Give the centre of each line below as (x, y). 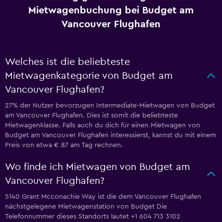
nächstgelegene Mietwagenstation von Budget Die (86, 207)
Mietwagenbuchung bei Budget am (111, 10)
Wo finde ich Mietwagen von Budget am (97, 167)
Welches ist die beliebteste (67, 62)
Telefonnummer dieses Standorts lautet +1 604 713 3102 (93, 217)
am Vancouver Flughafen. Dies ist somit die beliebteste (91, 115)
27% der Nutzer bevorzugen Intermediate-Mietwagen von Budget (110, 106)
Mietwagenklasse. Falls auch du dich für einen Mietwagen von (103, 125)
